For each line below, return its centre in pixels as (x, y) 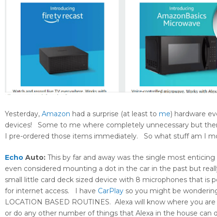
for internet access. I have (51, 191)
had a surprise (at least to (115, 114)
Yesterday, (23, 114)
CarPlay (111, 191)
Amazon (56, 114)
